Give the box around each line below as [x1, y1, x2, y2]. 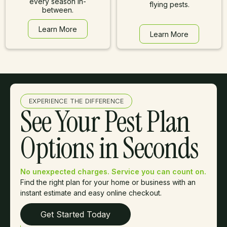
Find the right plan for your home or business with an [20, 178, 196, 186]
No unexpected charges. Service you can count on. [20, 167, 206, 176]
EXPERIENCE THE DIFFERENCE [29, 97, 124, 105]
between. [42, 6, 73, 14]
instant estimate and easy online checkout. [20, 188, 162, 197]
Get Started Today [41, 209, 110, 219]
